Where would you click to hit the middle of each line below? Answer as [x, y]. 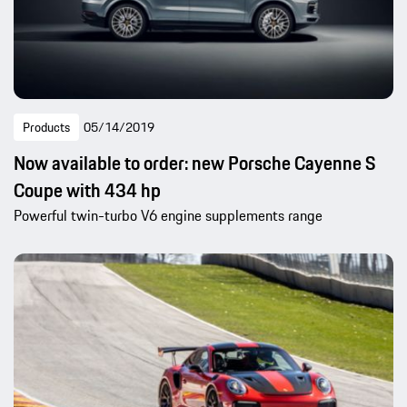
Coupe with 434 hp [87, 190]
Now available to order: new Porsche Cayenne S [194, 163]
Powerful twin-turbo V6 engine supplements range [168, 215]
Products [46, 127]
